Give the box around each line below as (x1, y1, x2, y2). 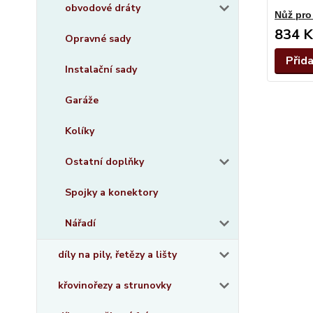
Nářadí (65, 217, 96, 230)
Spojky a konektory (65, 186, 158, 199)
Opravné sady (65, 32, 131, 45)
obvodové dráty (65, 1, 140, 15)
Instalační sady (65, 63, 137, 76)
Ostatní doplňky (65, 155, 144, 168)
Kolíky (65, 124, 94, 138)
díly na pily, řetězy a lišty (58, 248, 177, 261)
